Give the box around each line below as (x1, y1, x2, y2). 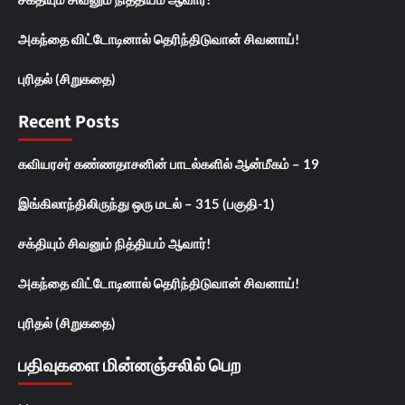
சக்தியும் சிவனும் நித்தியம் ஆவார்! (18, 234, 211, 251)
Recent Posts (18, 108, 119, 135)
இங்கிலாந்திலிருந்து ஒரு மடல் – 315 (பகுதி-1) (18, 194, 275, 212)
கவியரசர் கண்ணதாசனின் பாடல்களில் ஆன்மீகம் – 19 (18, 155, 319, 172)
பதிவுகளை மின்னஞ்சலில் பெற (18, 353, 240, 379)
